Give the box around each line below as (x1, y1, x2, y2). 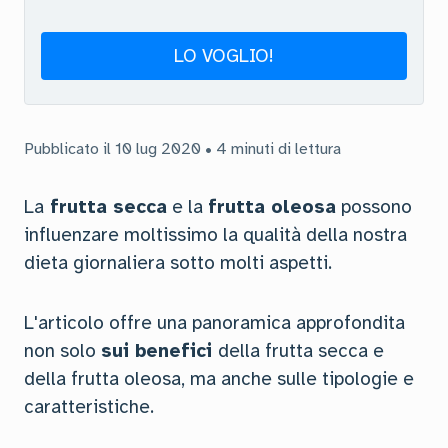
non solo (24, 339, 101, 363)
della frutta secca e (218, 339, 384, 363)
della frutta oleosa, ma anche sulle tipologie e (24, 367, 414, 391)
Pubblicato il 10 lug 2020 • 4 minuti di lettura (24, 139, 341, 159)
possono (336, 195, 412, 219)
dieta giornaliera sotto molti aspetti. (24, 251, 332, 275)
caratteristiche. (24, 395, 154, 419)
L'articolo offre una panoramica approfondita (24, 311, 405, 335)
